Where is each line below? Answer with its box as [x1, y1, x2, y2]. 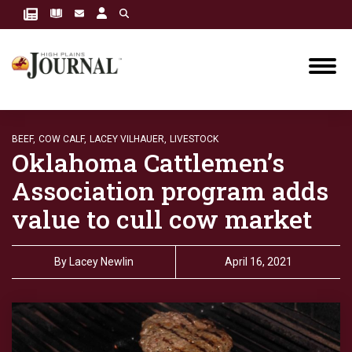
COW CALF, [38, 134, 86, 145]
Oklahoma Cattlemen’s [12, 145, 284, 179]
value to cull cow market [12, 202, 312, 236]
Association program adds [12, 174, 328, 207]
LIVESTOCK [170, 134, 218, 145]
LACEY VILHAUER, [90, 134, 167, 145]
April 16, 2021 [224, 255, 292, 268]
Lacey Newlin [68, 255, 134, 268]
